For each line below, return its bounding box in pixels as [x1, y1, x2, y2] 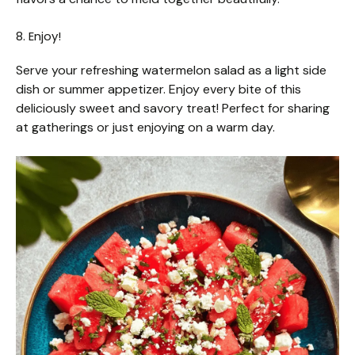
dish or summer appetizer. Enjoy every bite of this [16, 80, 301, 97]
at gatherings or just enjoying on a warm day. [16, 118, 275, 136]
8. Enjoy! [16, 27, 61, 44]
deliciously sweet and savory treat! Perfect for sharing [16, 99, 330, 116]
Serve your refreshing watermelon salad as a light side [16, 61, 326, 78]
